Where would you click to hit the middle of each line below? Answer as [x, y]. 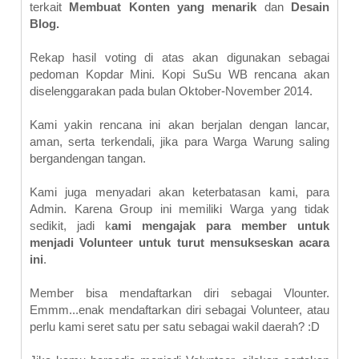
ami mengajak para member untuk [220, 226]
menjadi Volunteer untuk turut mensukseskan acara [179, 242]
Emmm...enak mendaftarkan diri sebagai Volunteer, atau [179, 310]
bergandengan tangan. [89, 158]
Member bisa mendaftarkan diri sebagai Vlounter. [179, 293]
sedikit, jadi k [71, 226]
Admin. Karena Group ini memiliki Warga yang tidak [179, 209]
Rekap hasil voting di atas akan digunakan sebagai [179, 57]
